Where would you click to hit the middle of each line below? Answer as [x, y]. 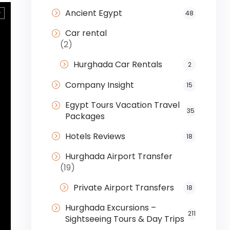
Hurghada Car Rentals [118, 65]
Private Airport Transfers [123, 188]
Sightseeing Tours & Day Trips [124, 219]
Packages [85, 117]
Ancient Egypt [93, 13]
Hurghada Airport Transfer [119, 157]
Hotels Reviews [95, 137]
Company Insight [99, 85]
